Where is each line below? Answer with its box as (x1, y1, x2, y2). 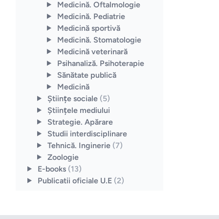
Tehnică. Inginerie (47, 140, 112, 150)
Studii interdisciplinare (47, 129, 127, 138)
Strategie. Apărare (47, 117, 113, 127)
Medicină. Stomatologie (57, 35, 141, 44)
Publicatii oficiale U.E (37, 175, 114, 185)
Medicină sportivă (57, 23, 120, 33)
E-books (37, 164, 68, 174)
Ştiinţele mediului (47, 105, 110, 115)
